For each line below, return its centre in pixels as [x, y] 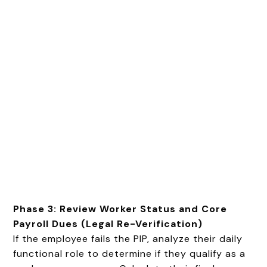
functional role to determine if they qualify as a [130, 253]
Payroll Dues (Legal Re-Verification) [108, 223]
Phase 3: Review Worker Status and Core [120, 209]
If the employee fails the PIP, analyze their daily [128, 238]
